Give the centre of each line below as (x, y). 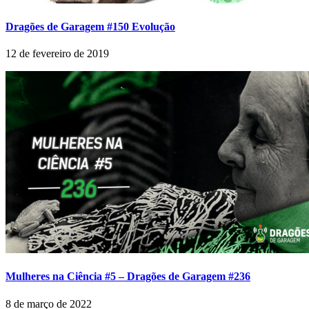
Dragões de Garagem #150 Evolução (90, 26)
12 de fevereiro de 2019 (57, 54)
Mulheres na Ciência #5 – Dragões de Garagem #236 (128, 277)
